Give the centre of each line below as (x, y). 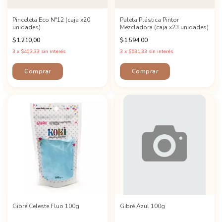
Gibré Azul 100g (142, 206)
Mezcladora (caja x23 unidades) (164, 27)
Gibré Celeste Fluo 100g (46, 206)
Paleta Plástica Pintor (149, 20)
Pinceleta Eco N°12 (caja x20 (51, 20)
